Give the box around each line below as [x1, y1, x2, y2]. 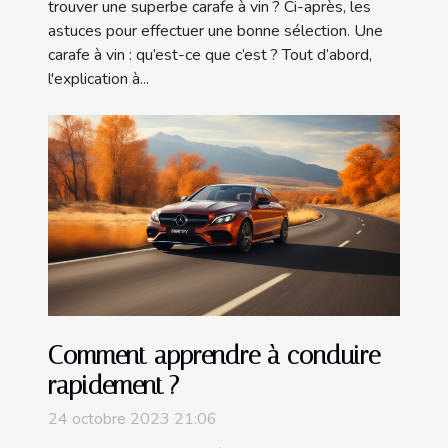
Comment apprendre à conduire [48, 341, 380, 371]
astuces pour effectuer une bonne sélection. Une [48, 19, 383, 42]
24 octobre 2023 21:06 [48, 408, 217, 431]
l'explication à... [48, 67, 149, 90]
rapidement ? [48, 371, 179, 401]
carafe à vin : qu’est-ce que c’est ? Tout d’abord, [48, 43, 372, 66]
